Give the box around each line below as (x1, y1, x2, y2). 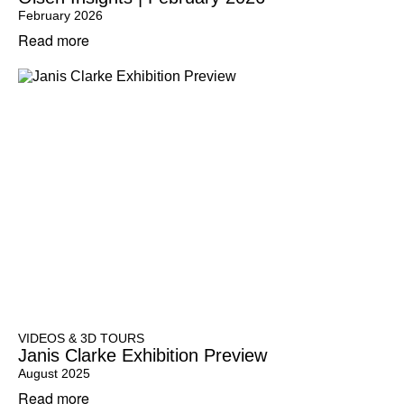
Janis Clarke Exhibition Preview (18, 345, 267, 365)
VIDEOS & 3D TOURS (18, 331, 144, 345)
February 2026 (18, 8, 103, 23)
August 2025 (18, 366, 90, 381)
